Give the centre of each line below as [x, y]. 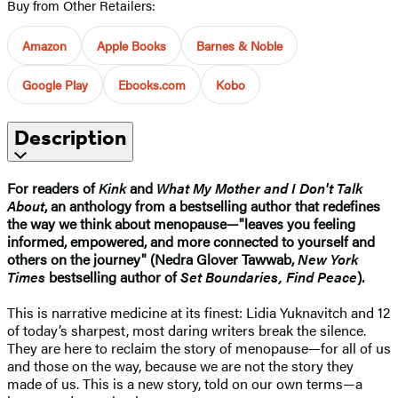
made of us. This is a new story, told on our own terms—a [185, 383]
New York [328, 259]
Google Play [55, 84]
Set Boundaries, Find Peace [269, 276]
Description [70, 137]
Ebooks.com [152, 84]
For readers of [51, 187]
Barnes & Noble [239, 45]
